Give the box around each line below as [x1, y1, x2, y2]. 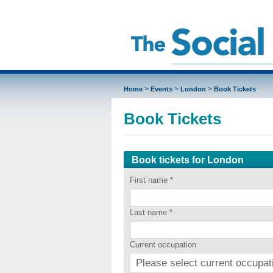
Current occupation [129, 240, 196, 250]
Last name [129, 208, 169, 218]
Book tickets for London [131, 155, 244, 165]
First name [129, 175, 170, 185]
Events [150, 85, 172, 93]
